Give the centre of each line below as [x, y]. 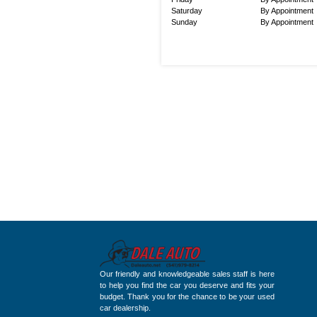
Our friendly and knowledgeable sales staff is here [187, 274]
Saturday [186, 11]
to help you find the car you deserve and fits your [187, 286]
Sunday [184, 22]
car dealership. [125, 308]
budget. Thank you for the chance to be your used [187, 297]
